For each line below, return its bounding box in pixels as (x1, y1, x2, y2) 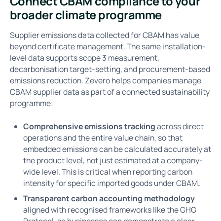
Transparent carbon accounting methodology (23, 192, 195, 204)
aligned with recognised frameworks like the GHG (23, 204, 197, 215)
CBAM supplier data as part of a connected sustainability (9, 86, 210, 98)
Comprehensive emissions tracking (23, 120, 157, 132)
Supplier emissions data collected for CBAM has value (9, 30, 199, 41)
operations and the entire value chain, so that (23, 132, 183, 143)
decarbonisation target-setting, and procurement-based (9, 64, 210, 75)
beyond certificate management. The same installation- (9, 41, 206, 52)
